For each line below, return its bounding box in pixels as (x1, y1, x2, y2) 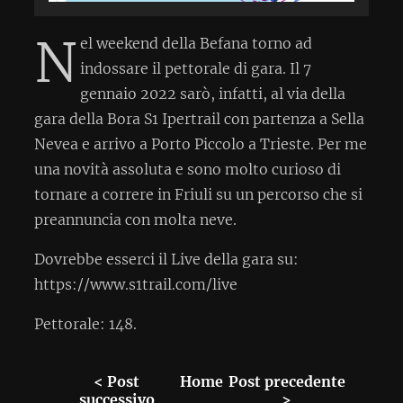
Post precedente (228, 372, 345, 390)
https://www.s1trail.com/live (34, 274, 237, 293)
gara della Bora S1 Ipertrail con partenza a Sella (34, 109, 364, 128)
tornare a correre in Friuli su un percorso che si (34, 184, 363, 203)
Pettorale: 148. (34, 314, 137, 333)
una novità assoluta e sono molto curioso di (34, 159, 341, 178)
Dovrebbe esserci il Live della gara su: (34, 249, 299, 268)
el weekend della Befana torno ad (80, 33, 312, 52)
